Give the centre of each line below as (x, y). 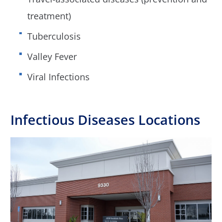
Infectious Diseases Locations (106, 120)
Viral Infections (58, 77)
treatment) (49, 16)
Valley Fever (52, 56)
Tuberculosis (54, 36)
